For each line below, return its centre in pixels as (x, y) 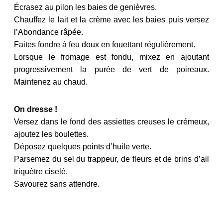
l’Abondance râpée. (49, 32)
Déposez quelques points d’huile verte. (84, 146)
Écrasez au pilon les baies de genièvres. (85, 7)
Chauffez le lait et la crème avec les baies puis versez (111, 19)
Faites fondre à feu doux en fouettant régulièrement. (105, 44)
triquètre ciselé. (41, 171)
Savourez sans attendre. (57, 184)
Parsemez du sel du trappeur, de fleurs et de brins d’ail (111, 159)
